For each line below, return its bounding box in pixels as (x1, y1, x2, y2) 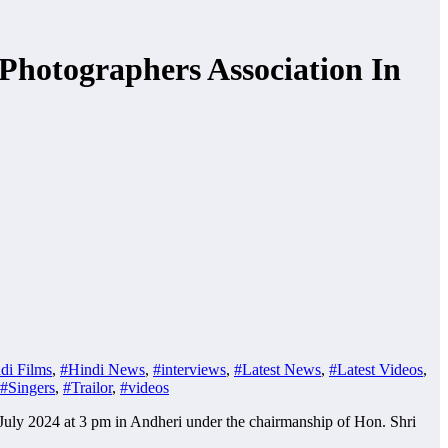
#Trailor (63, 379, 112, 397)
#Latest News (234, 361, 321, 379)
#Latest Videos (329, 361, 423, 379)
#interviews (153, 361, 226, 379)
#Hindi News (60, 361, 145, 379)
